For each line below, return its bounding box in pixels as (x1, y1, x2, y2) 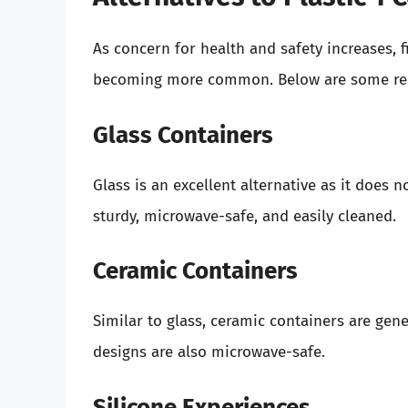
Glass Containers (93, 120, 273, 149)
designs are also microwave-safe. (93, 342, 325, 362)
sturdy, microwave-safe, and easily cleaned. (93, 206, 396, 226)
